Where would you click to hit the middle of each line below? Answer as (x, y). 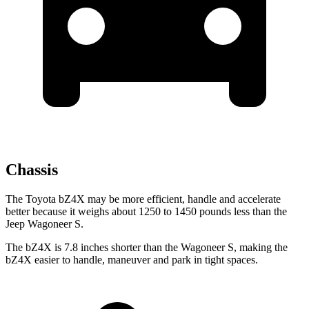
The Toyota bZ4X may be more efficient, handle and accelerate (143, 199)
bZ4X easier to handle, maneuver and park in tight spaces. (132, 260)
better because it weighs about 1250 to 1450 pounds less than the (146, 212)
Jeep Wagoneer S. (44, 224)
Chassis (32, 170)
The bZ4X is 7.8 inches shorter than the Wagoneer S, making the (147, 248)
